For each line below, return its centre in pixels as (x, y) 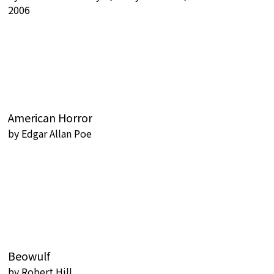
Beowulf (29, 256)
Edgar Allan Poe (57, 133)
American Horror (50, 117)
